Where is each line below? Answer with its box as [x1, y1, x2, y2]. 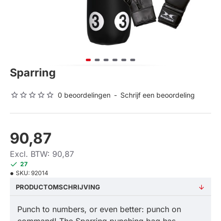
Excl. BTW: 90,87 [10, 149, 74, 159]
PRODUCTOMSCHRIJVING [16, 183, 100, 191]
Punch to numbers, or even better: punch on [17, 204, 181, 214]
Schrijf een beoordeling [120, 91, 195, 99]
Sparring [10, 66, 56, 79]
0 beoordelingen [58, 91, 110, 99]
